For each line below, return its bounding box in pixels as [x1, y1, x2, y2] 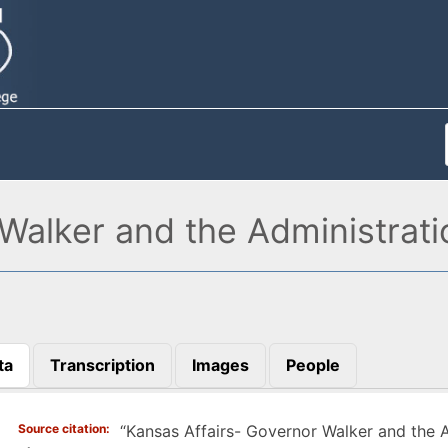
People [285, 355, 340, 376]
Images [191, 355, 249, 376]
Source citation [17, 420, 106, 436]
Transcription [49, 355, 155, 376]
